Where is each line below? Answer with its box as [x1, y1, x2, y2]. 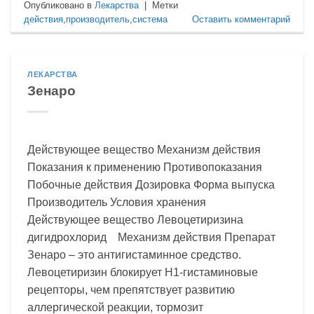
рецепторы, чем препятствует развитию [27, 283, 235, 296]
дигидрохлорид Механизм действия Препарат [27, 231, 275, 243]
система [132, 13, 168, 25]
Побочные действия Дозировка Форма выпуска [27, 178, 275, 191]
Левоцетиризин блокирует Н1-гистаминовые [27, 266, 258, 278]
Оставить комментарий [191, 13, 290, 25]
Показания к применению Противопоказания [27, 161, 262, 173]
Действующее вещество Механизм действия [27, 143, 261, 156]
